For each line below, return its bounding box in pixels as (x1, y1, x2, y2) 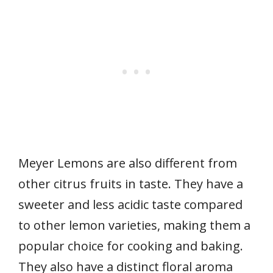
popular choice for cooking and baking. (18, 237, 243, 254)
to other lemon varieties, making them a (18, 216, 250, 233)
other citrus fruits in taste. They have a (18, 175, 243, 192)
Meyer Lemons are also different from (18, 154, 237, 171)
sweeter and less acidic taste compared (18, 196, 243, 213)
